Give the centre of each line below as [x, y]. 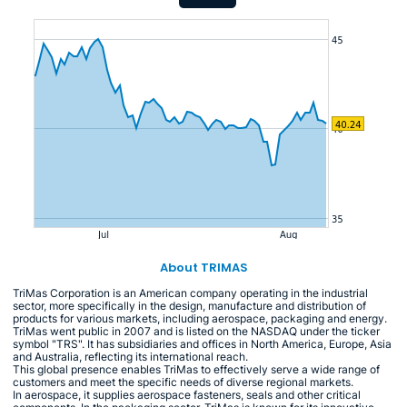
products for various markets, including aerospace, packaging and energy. [200, 318]
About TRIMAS [203, 267]
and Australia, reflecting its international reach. [130, 356]
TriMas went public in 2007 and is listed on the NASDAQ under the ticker [196, 331]
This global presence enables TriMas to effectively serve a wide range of [196, 369]
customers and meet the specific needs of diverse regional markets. [183, 382]
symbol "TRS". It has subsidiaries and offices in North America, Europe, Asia [202, 343]
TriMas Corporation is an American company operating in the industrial [190, 293]
